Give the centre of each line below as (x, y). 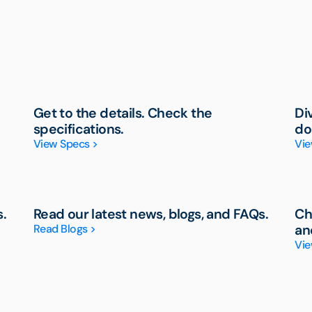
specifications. (78, 130)
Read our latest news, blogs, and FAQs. (150, 214)
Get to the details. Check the (123, 114)
